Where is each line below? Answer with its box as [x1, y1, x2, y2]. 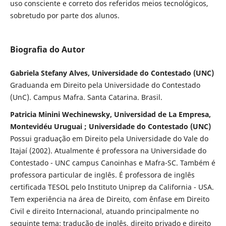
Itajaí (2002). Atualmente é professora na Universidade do [10, 146, 206, 156]
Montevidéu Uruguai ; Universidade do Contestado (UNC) [10, 122, 211, 132]
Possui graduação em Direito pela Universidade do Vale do [10, 134, 208, 144]
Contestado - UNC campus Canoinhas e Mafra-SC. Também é [10, 158, 215, 168]
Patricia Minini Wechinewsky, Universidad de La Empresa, [10, 109, 211, 120]
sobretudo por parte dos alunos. [10, 11, 120, 20]
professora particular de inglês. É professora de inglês [10, 170, 195, 180]
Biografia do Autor [10, 44, 85, 55]
